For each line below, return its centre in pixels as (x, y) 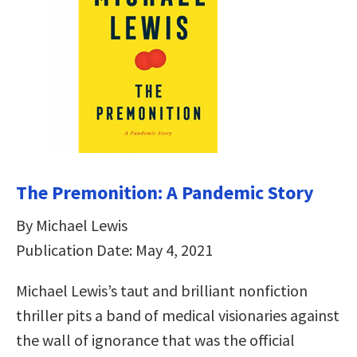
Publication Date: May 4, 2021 (114, 249)
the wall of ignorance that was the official (155, 339)
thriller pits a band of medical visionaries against (178, 315)
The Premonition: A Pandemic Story (165, 192)
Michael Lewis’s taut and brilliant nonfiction (162, 290)
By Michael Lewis (72, 225)
